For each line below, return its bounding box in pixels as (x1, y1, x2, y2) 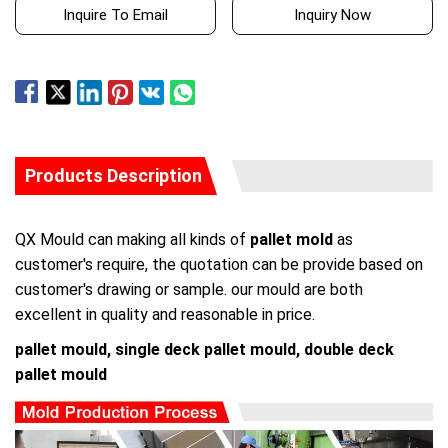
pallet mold (250, 230, 333, 250)
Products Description (25, 165, 202, 187)
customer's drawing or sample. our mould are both (15, 280, 363, 300)
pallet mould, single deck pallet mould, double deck (15, 340, 394, 360)
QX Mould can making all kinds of (15, 230, 250, 250)
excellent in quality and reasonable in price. (15, 305, 315, 325)
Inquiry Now (294, 6, 372, 25)
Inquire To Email (62, 6, 168, 25)
